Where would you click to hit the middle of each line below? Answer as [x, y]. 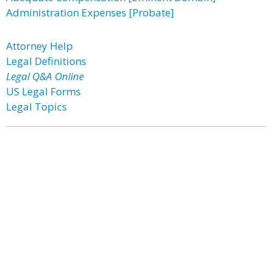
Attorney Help [39, 46]
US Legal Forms [43, 91]
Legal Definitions [46, 61]
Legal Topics [36, 107]
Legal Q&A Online [45, 76]
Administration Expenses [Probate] [90, 12]
